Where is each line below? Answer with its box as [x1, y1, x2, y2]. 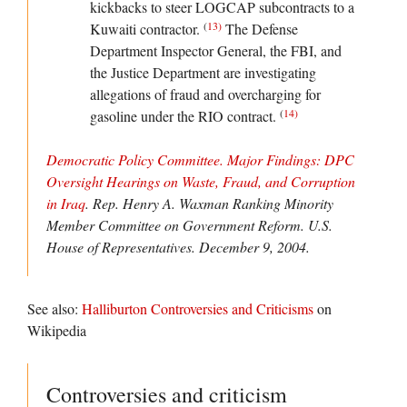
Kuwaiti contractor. [90, 19, 203, 39]
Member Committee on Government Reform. [46, 215, 308, 235]
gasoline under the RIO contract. [90, 106, 280, 126]
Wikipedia [27, 321, 86, 341]
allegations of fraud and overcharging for [90, 84, 321, 104]
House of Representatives [46, 237, 192, 257]
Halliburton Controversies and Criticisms [82, 299, 317, 319]
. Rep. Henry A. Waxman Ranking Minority [85, 194, 333, 213]
